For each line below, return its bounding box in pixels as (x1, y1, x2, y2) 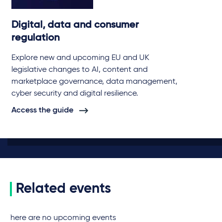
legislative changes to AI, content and (11, 66, 148, 74)
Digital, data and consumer (11, 20, 139, 31)
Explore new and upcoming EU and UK (11, 54, 149, 62)
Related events (16, 182, 111, 196)
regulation (11, 33, 59, 44)
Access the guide (11, 107, 73, 115)
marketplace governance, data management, (11, 78, 177, 86)
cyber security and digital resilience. (11, 90, 138, 98)
